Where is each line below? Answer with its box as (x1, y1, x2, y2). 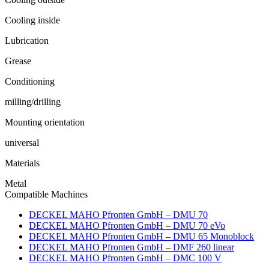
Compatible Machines (5, 189, 88, 199)
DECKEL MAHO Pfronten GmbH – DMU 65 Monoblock (29, 231, 254, 241)
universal (5, 137, 39, 148)
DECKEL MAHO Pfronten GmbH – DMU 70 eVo (29, 220, 225, 231)
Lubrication (5, 35, 49, 46)
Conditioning (5, 76, 55, 86)
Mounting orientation (5, 116, 85, 127)
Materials (5, 157, 40, 168)
